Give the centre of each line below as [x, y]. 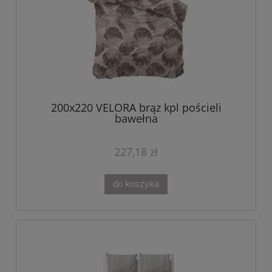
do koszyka [136, 184]
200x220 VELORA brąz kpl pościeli [136, 107]
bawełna [136, 118]
